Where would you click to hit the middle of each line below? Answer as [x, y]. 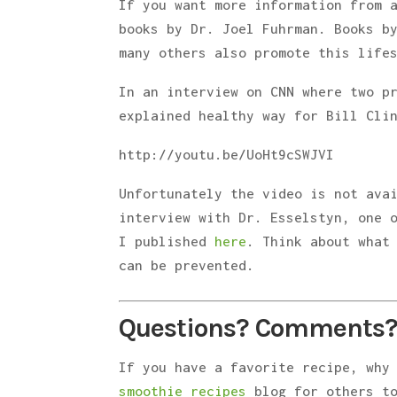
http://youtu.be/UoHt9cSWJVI [227, 154]
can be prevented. [187, 265]
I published [167, 241]
